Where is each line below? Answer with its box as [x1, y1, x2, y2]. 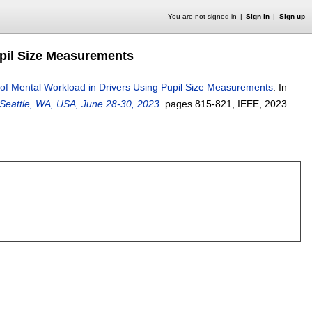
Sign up [279, 13, 305, 20]
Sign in [246, 13, 270, 20]
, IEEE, [232, 98, 265, 109]
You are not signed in [167, 13, 237, 20]
